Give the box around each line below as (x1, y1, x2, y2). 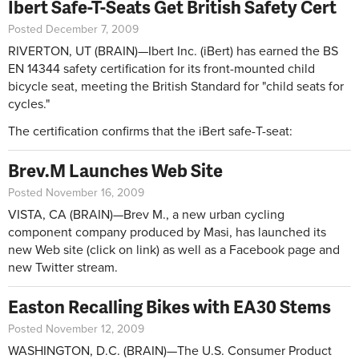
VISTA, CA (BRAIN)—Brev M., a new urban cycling (8, 206, 284, 223)
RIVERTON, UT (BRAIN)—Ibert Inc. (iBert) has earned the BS (8, 42, 338, 59)
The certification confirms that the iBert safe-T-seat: (8, 123, 292, 139)
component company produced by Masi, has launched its (8, 224, 326, 240)
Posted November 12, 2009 (8, 321, 144, 336)
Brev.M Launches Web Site (8, 157, 223, 183)
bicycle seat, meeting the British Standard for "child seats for (8, 78, 344, 95)
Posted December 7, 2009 (8, 22, 139, 36)
